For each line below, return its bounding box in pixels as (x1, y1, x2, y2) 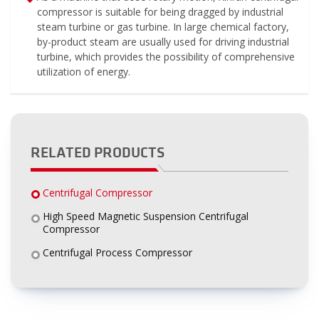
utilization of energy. (36, 65, 130, 79)
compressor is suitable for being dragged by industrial (36, 5, 283, 19)
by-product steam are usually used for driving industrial (36, 35, 289, 49)
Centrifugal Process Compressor (42, 246, 192, 260)
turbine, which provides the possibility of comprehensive (36, 50, 295, 64)
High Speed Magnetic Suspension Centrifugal (42, 209, 249, 223)
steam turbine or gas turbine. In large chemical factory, (36, 20, 289, 34)
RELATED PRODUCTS (31, 143, 164, 162)
